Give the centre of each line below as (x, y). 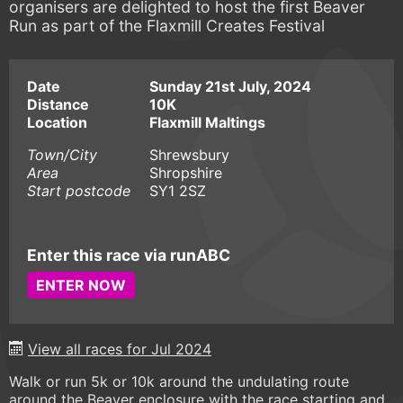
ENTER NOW (81, 286)
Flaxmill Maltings (207, 122)
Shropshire (186, 172)
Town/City (62, 154)
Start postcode (79, 190)
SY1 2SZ (178, 190)
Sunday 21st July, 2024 (230, 86)
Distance (58, 104)
